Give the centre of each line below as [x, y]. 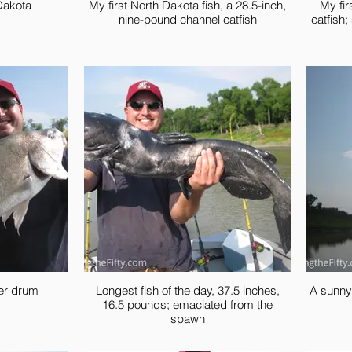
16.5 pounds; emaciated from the [187, 304]
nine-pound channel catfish [187, 19]
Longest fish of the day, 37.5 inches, [187, 290]
